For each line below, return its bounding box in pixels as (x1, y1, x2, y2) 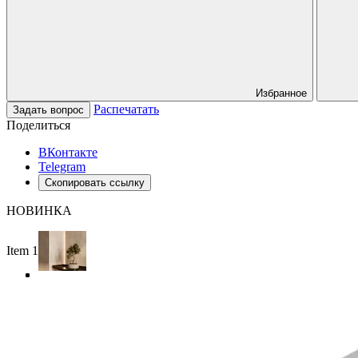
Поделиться (6, 117, 70, 132)
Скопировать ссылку (45, 176, 145, 189)
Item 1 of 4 (6, 243, 62, 257)
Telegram (38, 159, 86, 173)
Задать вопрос (13, 103, 84, 116)
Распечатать (93, 101, 159, 116)
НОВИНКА (6, 203, 72, 217)
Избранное (256, 86, 307, 99)
